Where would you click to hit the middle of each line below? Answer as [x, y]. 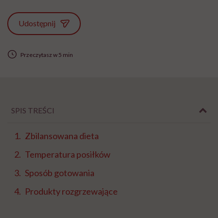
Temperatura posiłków [68, 154]
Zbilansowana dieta [62, 136]
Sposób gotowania [60, 173]
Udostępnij [37, 23]
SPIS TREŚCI [33, 110]
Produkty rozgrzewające [71, 191]
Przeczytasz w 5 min [46, 54]
